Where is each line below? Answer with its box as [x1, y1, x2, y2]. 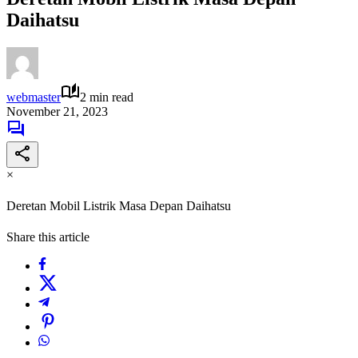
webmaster [6, 89, 61, 104]
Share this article [6, 230, 89, 245]
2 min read [80, 89, 133, 104]
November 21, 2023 [6, 104, 108, 118]
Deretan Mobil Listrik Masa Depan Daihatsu [6, 199, 231, 213]
